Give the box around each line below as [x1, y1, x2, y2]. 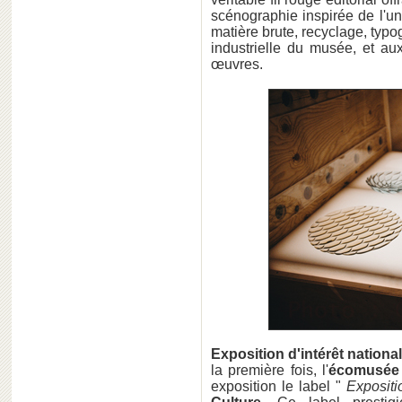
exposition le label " [211, 379, 346, 394]
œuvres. [211, 57, 263, 72]
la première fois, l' [211, 363, 328, 378]
